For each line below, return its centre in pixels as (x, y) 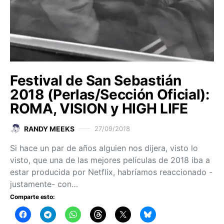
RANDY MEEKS (49, 128)
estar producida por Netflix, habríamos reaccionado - (111, 172)
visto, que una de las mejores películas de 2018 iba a (110, 160)
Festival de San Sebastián (96, 80)
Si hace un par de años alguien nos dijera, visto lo (104, 148)
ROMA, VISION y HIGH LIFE (99, 108)
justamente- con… (44, 184)
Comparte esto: (32, 196)
